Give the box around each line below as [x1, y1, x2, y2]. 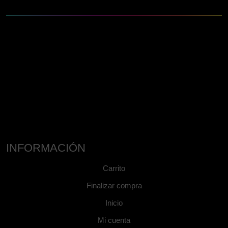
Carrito [103, 164, 125, 173]
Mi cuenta [98, 216, 130, 225]
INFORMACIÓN [6, 141, 85, 155]
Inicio [105, 198, 123, 208]
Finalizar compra [86, 181, 142, 190]
